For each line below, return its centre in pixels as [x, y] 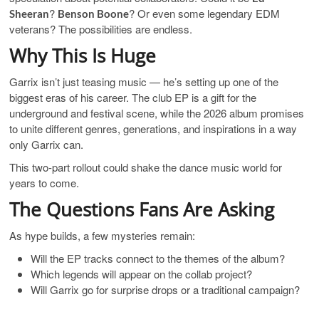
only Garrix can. [47, 144]
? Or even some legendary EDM [205, 13]
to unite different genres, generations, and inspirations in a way [153, 129]
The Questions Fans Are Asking [142, 209]
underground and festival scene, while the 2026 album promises [157, 113]
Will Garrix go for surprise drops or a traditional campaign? [166, 289]
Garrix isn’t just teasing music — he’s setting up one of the [144, 82]
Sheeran [30, 14]
